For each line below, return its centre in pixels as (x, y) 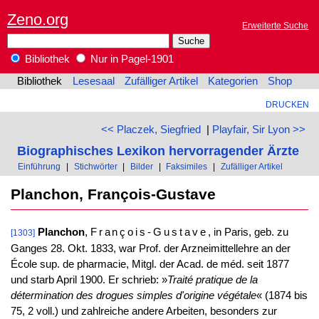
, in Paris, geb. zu (248, 232)
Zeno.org (38, 19)
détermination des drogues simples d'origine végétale (133, 296)
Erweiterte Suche (276, 26)
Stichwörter (95, 166)
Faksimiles (187, 166)
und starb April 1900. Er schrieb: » (89, 280)
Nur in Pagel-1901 (131, 59)
